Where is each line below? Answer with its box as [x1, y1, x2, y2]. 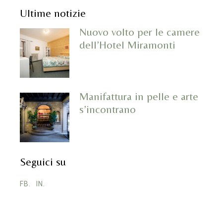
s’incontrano [79, 103, 136, 116]
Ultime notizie [20, 7, 86, 20]
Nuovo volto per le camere [79, 26, 200, 39]
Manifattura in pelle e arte [79, 90, 199, 103]
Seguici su [20, 156, 66, 168]
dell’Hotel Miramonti [79, 39, 176, 52]
